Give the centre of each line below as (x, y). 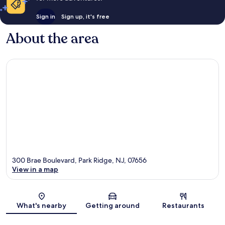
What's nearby (42, 206)
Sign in (45, 16)
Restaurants (184, 206)
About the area (52, 38)
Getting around (112, 206)
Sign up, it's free (85, 16)
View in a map (35, 170)
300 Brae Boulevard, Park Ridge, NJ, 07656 (79, 160)
